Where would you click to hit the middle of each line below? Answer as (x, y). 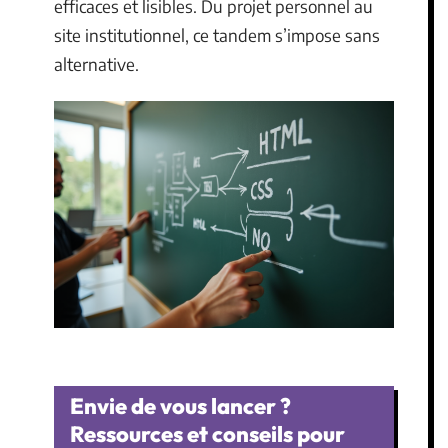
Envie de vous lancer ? (180, 406)
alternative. (96, 63)
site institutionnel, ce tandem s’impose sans (217, 34)
